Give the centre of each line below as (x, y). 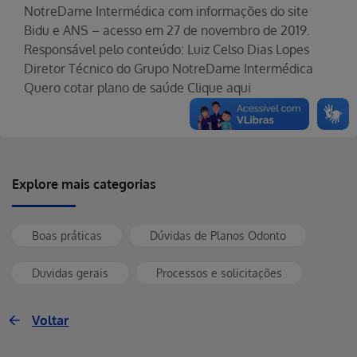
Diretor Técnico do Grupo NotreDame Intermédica (169, 69)
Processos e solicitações (219, 273)
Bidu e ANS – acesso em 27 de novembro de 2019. (167, 30)
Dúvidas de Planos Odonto (218, 235)
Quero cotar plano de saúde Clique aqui (137, 88)
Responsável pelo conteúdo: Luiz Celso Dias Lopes (167, 49)
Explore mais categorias (84, 184)
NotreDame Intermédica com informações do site (166, 11)
